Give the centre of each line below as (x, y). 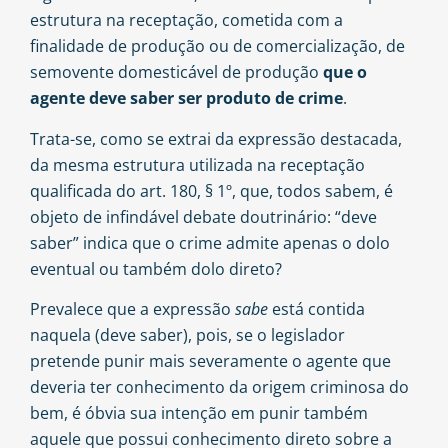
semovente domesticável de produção (176, 72)
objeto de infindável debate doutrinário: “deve (203, 216)
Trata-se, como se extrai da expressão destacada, (216, 138)
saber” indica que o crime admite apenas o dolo (210, 242)
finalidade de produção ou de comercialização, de (217, 46)
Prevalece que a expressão (132, 309)
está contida (318, 309)
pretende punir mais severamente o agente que (210, 361)
